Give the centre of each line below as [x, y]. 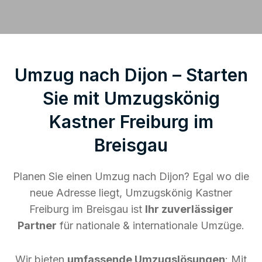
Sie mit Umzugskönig [131, 98]
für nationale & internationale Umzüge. [151, 225]
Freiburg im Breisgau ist [87, 209]
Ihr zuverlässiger [189, 209]
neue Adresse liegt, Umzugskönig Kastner [131, 192]
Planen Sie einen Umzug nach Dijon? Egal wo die [131, 176]
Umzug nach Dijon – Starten [131, 75]
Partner [37, 225]
